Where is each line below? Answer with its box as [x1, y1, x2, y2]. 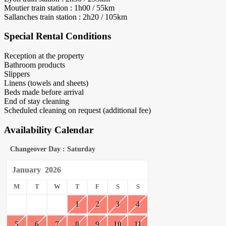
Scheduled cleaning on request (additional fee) [4, 106, 151, 115]
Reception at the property [4, 51, 84, 61]
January [12, 165, 41, 174]
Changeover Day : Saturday [10, 145, 95, 153]
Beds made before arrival [4, 88, 84, 97]
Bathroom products [4, 61, 65, 70]
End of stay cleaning [4, 97, 69, 106]
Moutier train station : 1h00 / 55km [4, 3, 115, 12]
